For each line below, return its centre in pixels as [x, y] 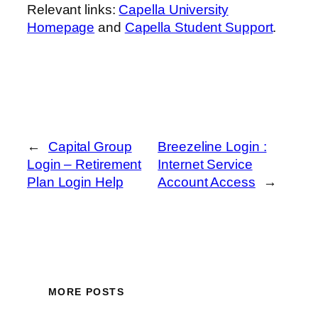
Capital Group [90, 146]
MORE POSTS [86, 292]
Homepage [61, 27]
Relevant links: [73, 9]
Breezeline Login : [212, 146]
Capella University [174, 9]
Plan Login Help [75, 182]
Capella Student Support [199, 27]
